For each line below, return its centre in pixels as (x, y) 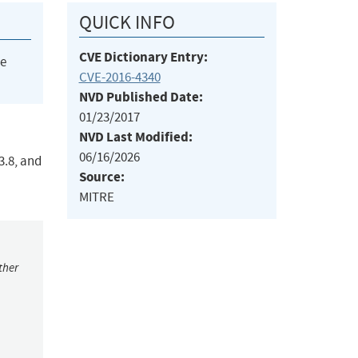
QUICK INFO (127, 23)
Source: (101, 177)
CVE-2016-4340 (119, 78)
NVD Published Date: (141, 97)
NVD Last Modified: (135, 137)
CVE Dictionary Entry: (143, 58)
